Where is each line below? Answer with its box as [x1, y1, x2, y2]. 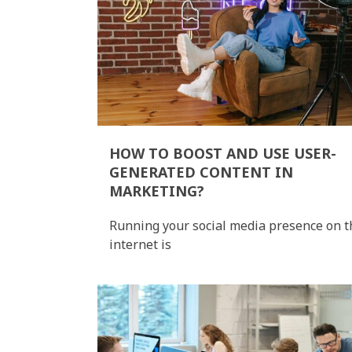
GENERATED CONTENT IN [109, 162, 293, 181]
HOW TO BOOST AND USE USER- [109, 143, 336, 163]
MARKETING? [109, 181, 204, 200]
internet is [109, 235, 171, 253]
